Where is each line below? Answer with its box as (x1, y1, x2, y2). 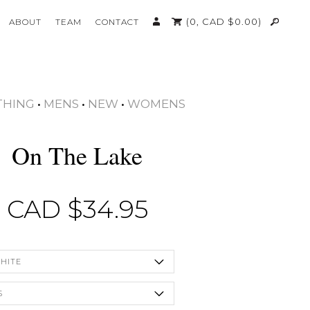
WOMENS (127, 96, 185, 111)
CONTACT (95, 17, 139, 27)
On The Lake (11, 138, 143, 172)
